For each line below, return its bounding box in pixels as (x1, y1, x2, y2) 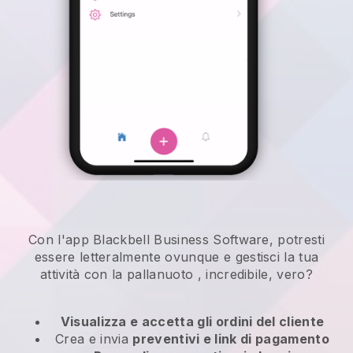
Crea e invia (55, 331, 133, 347)
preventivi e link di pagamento (132, 331, 329, 347)
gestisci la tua (235, 249, 319, 266)
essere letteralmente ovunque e (34, 249, 236, 266)
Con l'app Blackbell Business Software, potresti (28, 232, 325, 248)
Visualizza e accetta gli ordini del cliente (60, 314, 325, 330)
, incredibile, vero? (193, 266, 314, 283)
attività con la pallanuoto (39, 266, 194, 283)
